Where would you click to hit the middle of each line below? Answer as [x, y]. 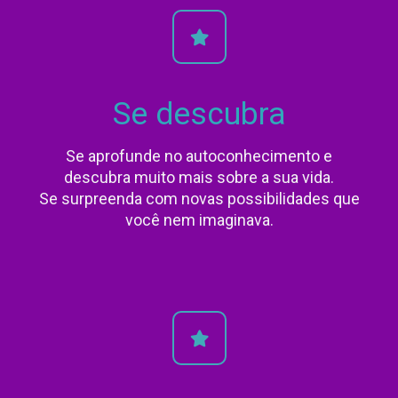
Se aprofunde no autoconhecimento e [199, 156]
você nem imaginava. [199, 220]
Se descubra [199, 115]
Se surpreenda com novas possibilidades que [199, 199]
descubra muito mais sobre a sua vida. [199, 178]
